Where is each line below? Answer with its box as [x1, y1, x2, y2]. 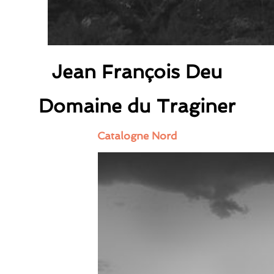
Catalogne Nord [97, 130, 177, 143]
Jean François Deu [51, 60, 223, 83]
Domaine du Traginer [39, 95, 235, 117]
